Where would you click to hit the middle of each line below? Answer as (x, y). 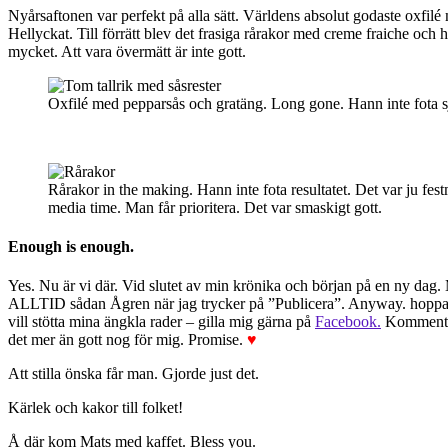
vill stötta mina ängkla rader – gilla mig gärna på (161, 322)
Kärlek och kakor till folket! (95, 408)
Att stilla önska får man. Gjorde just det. (133, 374)
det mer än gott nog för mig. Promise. (127, 340)
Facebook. (348, 322)
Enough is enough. (71, 246)
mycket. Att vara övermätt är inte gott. (127, 51)
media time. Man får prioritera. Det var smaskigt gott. (215, 207)
